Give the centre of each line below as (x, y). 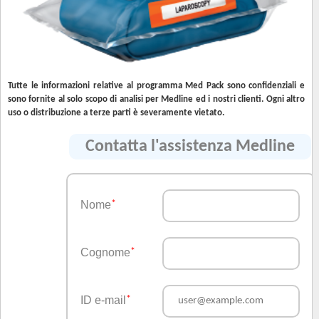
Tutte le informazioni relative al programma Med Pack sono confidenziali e (157, 85)
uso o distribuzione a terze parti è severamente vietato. (116, 113)
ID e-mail (103, 300)
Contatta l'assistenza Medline (190, 146)
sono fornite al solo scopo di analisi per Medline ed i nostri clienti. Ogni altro (157, 99)
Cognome (105, 252)
